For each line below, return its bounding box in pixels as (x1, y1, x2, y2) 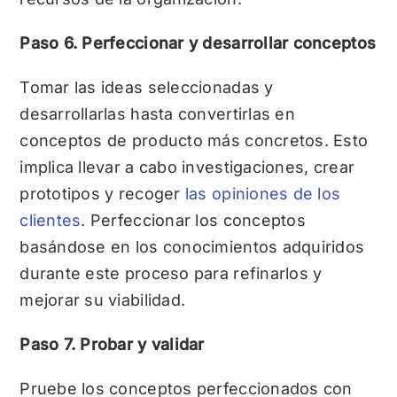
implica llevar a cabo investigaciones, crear (19, 157, 355, 176)
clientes (19, 210, 82, 230)
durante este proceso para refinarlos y (19, 263, 323, 283)
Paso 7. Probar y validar (19, 334, 205, 354)
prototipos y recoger (19, 183, 185, 203)
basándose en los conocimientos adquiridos (19, 237, 365, 256)
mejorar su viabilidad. (19, 290, 186, 309)
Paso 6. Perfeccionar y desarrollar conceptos (19, 33, 377, 52)
